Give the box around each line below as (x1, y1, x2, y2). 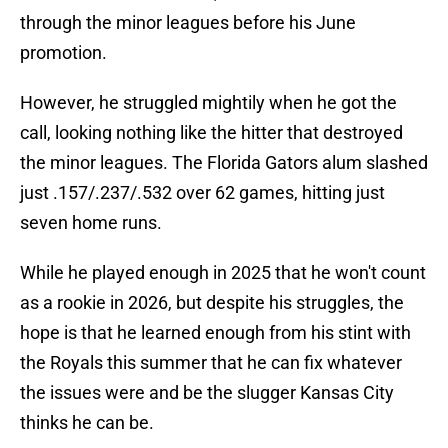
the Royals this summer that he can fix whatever (20, 352, 402, 374)
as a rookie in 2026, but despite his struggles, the (20, 292, 404, 314)
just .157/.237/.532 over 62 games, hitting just (20, 182, 385, 204)
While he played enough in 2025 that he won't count (20, 262, 426, 284)
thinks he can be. (20, 412, 154, 434)
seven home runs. (20, 212, 162, 234)
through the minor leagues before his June (20, 12, 356, 34)
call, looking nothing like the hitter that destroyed (20, 122, 403, 144)
